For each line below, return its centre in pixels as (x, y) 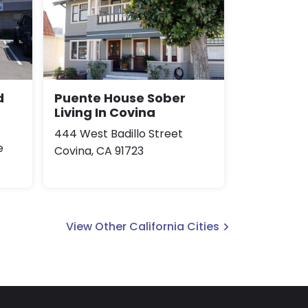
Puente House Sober (120, 98)
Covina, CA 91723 (99, 151)
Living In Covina (105, 112)
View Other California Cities (143, 226)
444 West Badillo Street (119, 133)
